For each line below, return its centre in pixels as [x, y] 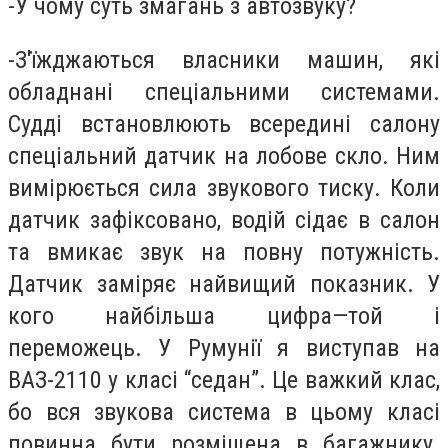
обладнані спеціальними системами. [224, 91]
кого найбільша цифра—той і [224, 315]
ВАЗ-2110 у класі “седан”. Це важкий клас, [224, 379]
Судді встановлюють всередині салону [224, 123]
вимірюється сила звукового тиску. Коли [224, 187]
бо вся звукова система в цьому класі [224, 411]
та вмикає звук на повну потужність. [224, 251]
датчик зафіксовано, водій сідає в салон [224, 219]
